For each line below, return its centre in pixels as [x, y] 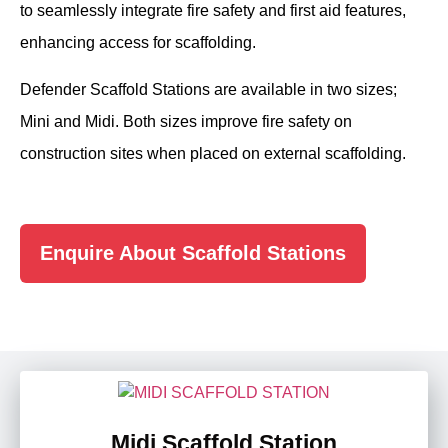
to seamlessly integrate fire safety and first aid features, [213, 11]
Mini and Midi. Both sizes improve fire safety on [186, 121]
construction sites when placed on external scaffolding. [213, 153]
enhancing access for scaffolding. [138, 43]
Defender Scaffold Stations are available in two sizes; [208, 89]
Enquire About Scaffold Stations [193, 253]
